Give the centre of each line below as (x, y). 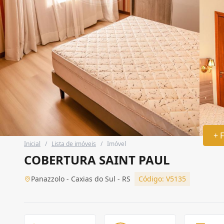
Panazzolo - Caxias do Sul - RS (81, 179)
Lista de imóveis (74, 144)
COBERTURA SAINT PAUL (97, 160)
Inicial (32, 144)
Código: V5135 (162, 179)
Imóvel (116, 144)
